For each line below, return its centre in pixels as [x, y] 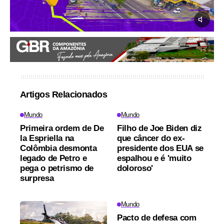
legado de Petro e [53, 158]
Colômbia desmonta [58, 148]
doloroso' [135, 168]
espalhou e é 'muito [154, 158]
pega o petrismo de [57, 168]
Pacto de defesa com [157, 218]
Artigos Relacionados [64, 95]
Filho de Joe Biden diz [159, 128]
